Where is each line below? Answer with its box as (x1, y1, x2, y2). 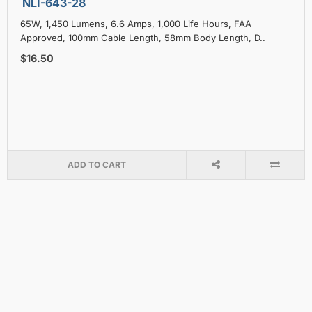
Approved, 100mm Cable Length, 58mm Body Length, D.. (20, 31, 265, 43)
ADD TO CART (67, 159, 126, 170)
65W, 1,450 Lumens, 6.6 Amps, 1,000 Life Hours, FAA (20, 17, 251, 29)
